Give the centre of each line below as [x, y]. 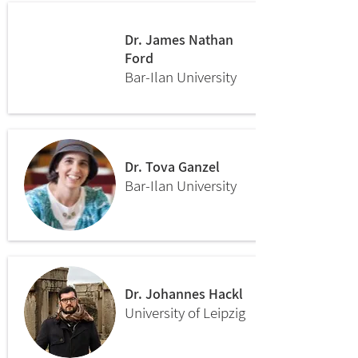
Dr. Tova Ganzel [172, 167]
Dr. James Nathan [179, 40]
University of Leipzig [185, 312]
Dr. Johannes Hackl [184, 294]
